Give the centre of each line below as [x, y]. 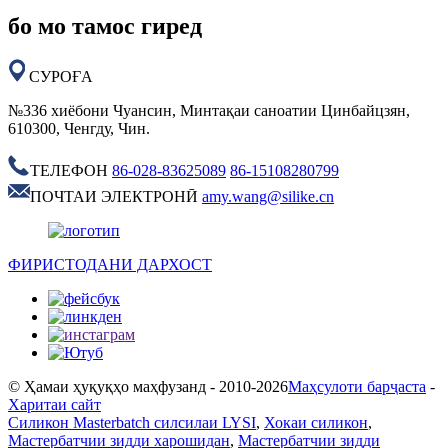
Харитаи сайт [54, 405]
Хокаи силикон [316, 423]
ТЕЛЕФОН [69, 171]
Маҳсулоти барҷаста [357, 387]
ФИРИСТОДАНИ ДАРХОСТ [110, 265]
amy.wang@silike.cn [268, 197]
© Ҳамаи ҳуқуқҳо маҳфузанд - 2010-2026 [148, 387]
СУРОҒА [61, 77]
